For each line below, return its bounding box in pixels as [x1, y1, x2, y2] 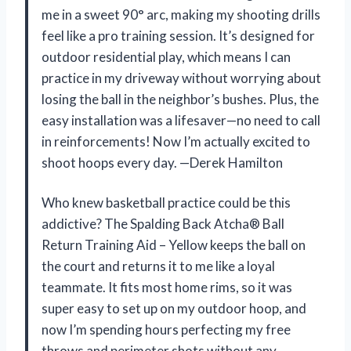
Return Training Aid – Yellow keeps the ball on [42, 236, 306, 253]
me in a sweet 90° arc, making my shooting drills [42, 5, 320, 23]
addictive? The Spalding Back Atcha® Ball [42, 215, 284, 232]
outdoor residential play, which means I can [42, 48, 291, 65]
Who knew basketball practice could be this [42, 194, 291, 211]
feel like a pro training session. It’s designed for [42, 27, 315, 44]
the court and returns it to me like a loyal [42, 257, 275, 274]
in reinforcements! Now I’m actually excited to [42, 132, 310, 150]
